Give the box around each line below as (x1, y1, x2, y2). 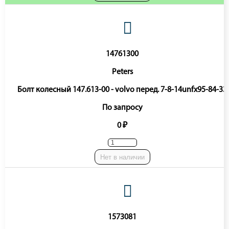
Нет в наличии (100, 153, 145, 161)
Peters (111, 68, 133, 76)
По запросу (102, 104, 143, 112)
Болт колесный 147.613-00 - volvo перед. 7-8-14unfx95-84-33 (17, 86, 227, 94)
